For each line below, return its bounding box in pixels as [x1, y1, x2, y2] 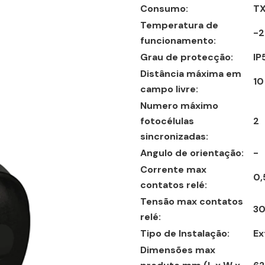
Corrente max [140, 163, 206, 176]
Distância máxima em [140, 67, 241, 80]
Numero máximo [140, 99, 218, 112]
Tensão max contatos [140, 195, 243, 208]
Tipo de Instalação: [140, 227, 237, 240]
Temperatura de [140, 19, 218, 31]
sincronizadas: [140, 130, 215, 143]
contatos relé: [140, 179, 214, 191]
